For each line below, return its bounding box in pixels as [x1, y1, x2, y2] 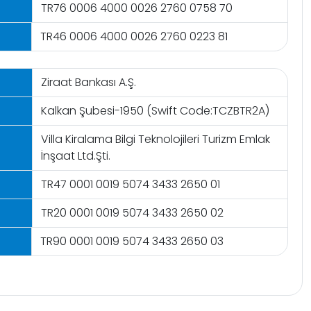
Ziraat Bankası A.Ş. [40, 74, 136, 90]
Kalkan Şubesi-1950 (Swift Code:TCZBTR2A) [40, 103, 269, 119]
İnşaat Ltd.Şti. [40, 148, 110, 164]
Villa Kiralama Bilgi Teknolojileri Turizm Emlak [40, 131, 270, 147]
